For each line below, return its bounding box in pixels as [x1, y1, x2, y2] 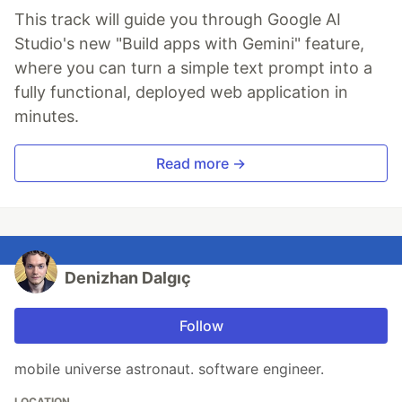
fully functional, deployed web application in [14, 83, 348, 102]
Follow [179, 317, 223, 336]
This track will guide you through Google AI [14, 10, 341, 30]
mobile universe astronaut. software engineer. [14, 360, 324, 379]
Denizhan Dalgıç [65, 268, 191, 288]
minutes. [14, 107, 79, 127]
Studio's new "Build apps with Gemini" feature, [14, 34, 364, 54]
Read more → [156, 154, 246, 173]
